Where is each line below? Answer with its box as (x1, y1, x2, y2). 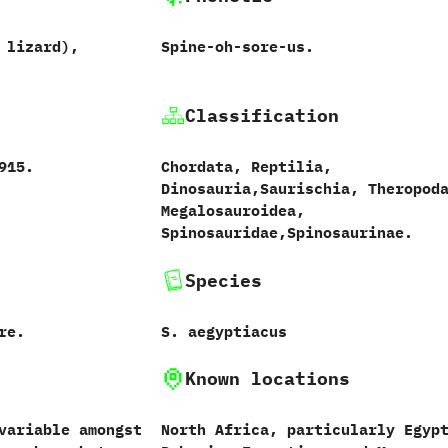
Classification (184, 104, 339, 127)
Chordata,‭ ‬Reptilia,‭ (160, 157, 332, 176)
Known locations (184, 367, 350, 390)
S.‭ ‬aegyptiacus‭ (160, 321, 287, 341)
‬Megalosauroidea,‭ (160, 201, 305, 220)
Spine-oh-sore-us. (160, 36, 314, 56)
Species (184, 268, 262, 292)
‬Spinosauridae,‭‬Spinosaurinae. (160, 223, 413, 242)
